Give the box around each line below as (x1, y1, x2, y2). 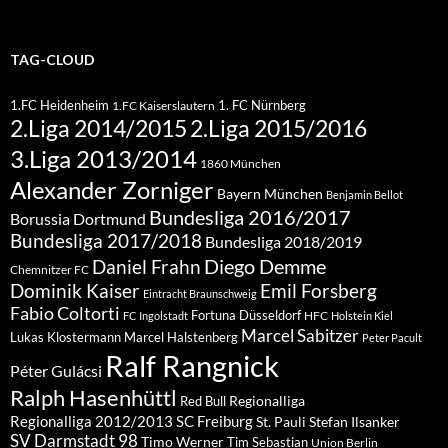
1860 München (200, 156, 281, 171)
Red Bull (180, 393, 226, 410)
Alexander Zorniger (10, 175, 214, 205)
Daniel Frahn (92, 256, 201, 279)
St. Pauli (256, 413, 306, 431)
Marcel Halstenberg (124, 329, 238, 346)
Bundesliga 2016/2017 (149, 205, 351, 230)
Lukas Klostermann (10, 329, 121, 346)
